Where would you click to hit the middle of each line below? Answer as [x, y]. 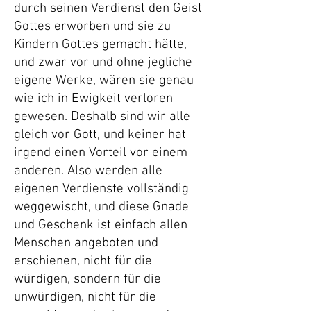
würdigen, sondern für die [87, 279]
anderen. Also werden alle [88, 171]
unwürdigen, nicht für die [85, 297]
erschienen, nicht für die [83, 261]
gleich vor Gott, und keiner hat [100, 135]
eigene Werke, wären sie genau [104, 81]
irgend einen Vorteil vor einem [101, 153]
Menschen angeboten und [86, 243]
